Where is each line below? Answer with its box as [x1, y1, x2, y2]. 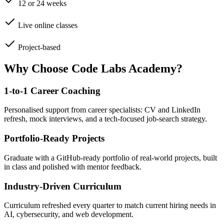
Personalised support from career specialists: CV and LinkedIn [4, 105, 200, 114]
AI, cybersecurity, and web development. [4, 210, 133, 219]
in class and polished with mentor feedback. [4, 162, 141, 171]
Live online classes [18, 20, 77, 29]
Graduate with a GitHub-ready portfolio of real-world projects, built [4, 153, 217, 162]
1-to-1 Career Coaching [4, 85, 100, 96]
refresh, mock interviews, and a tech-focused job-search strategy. [4, 114, 207, 123]
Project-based [18, 42, 60, 51]
